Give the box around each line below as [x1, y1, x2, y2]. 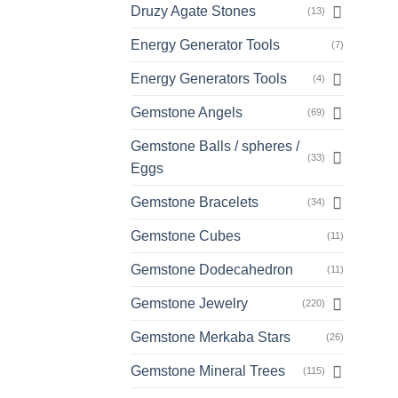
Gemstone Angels [131, 105, 243, 121]
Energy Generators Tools [131, 71, 287, 87]
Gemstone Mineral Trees [131, 363, 285, 379]
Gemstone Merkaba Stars [131, 330, 291, 346]
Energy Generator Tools [131, 37, 280, 53]
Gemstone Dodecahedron [131, 262, 293, 278]
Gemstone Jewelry [131, 296, 248, 312]
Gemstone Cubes [131, 228, 241, 244]
